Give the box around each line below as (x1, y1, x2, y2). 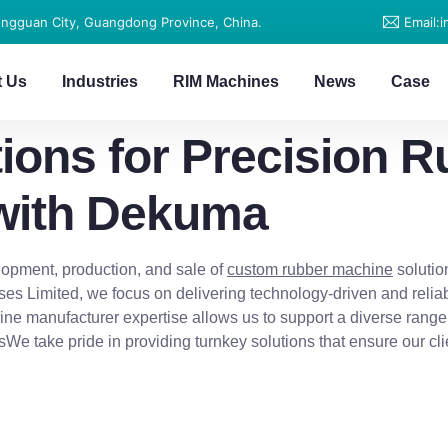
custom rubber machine (227, 261, 393, 278)
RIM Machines (173, 73, 280, 90)
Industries (62, 73, 139, 90)
